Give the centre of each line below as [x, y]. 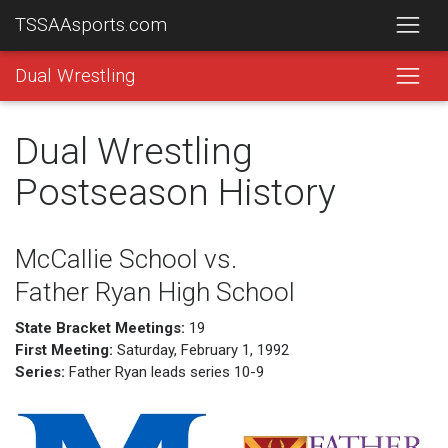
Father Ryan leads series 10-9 [164, 371]
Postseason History [175, 192]
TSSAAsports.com [91, 25]
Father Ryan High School [155, 292]
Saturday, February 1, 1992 [201, 349]
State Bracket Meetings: [100, 327]
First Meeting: [64, 349]
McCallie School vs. [126, 259]
